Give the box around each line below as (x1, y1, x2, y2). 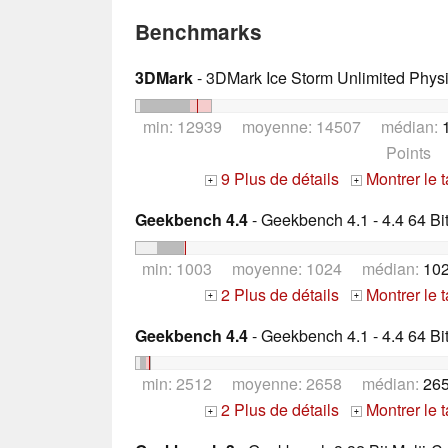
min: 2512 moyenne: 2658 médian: (141, 372, 423, 396)
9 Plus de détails (216, 166, 339, 190)
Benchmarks (135, 16, 262, 46)
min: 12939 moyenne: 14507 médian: (142, 114, 442, 138)
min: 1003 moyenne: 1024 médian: (141, 256, 423, 280)
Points (386, 140, 431, 164)
